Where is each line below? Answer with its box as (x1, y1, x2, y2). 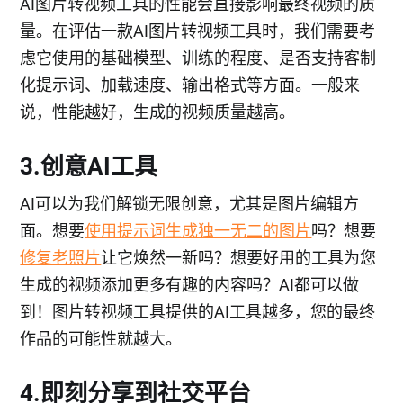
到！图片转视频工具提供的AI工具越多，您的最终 (20, 302, 376, 321)
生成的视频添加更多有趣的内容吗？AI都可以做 (20, 275, 360, 294)
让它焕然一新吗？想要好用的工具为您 (101, 248, 377, 267)
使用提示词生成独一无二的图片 (85, 221, 312, 240)
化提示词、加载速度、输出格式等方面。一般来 (20, 76, 361, 94)
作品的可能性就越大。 (20, 329, 183, 348)
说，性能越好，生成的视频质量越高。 (20, 103, 296, 121)
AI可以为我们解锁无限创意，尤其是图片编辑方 (20, 194, 360, 213)
